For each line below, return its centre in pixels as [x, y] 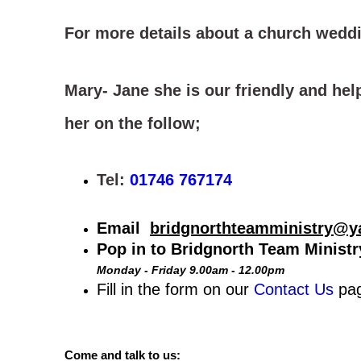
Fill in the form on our [175, 290]
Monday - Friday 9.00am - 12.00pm [191, 270]
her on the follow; [133, 123]
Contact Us [294, 290]
